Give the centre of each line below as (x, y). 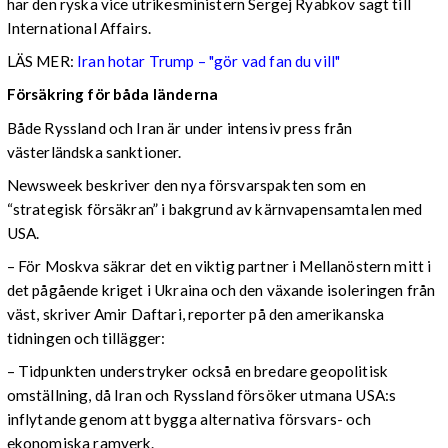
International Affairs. (79, 28)
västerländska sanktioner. (94, 151)
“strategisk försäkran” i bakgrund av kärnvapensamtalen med (214, 208)
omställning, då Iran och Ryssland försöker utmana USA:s (201, 395)
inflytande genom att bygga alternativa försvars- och (188, 419)
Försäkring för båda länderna (112, 94)
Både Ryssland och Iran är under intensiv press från (179, 127)
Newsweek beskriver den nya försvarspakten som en (186, 184)
